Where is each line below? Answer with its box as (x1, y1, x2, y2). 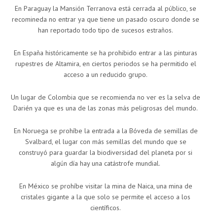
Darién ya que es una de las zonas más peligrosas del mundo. (13, 104, 198, 113)
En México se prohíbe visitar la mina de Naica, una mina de (19, 182, 192, 191)
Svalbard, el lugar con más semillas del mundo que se (25, 137, 186, 147)
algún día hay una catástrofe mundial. (51, 159, 160, 168)
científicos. (90, 203, 121, 213)
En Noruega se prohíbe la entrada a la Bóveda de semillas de (13, 126, 198, 136)
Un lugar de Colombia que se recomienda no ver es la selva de (11, 93, 200, 102)
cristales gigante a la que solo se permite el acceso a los (21, 192, 190, 202)
